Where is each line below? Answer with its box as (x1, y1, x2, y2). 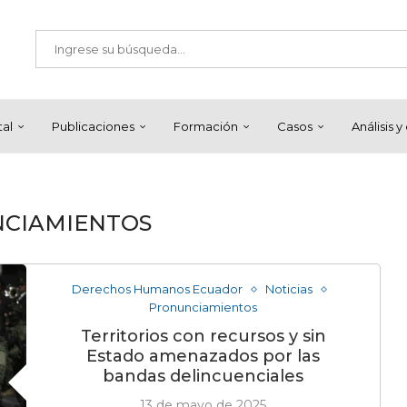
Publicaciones (52, 119, 134, 134)
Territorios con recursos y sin (80, 326, 326, 346)
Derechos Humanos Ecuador (71, 282, 243, 296)
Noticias (264, 282, 313, 296)
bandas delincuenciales (103, 366, 304, 386)
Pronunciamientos (149, 300, 258, 314)
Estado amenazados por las (86, 346, 321, 366)
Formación (174, 119, 238, 134)
